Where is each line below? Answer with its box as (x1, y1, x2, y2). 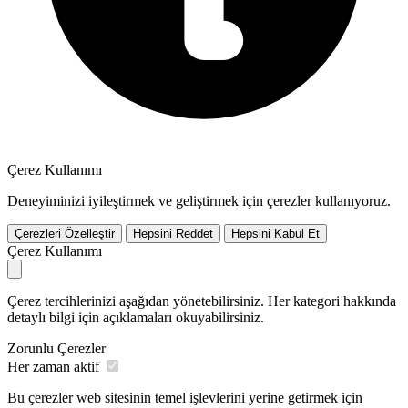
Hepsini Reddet (133, 226, 213, 240)
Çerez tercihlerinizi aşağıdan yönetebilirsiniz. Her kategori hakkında (7, 292, 396, 309)
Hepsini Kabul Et (231, 226, 320, 240)
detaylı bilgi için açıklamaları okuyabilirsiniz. (7, 309, 264, 325)
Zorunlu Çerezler (7, 340, 106, 356)
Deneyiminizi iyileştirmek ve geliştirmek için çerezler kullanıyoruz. (7, 192, 391, 209)
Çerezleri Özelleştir (15, 226, 115, 240)
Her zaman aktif (7, 358, 99, 374)
